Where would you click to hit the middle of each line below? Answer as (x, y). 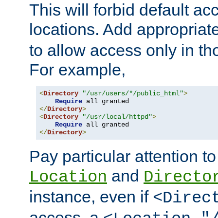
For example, (77, 69)
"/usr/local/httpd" (117, 117)
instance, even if (91, 196)
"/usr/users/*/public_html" (133, 93)
